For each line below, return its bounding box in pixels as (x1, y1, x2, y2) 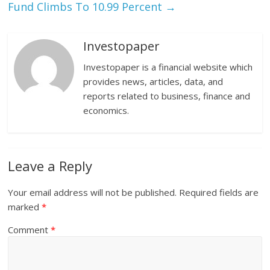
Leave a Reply (8, 157, 93, 175)
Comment (8, 224, 51, 236)
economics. (83, 104, 130, 117)
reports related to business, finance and (83, 90, 251, 102)
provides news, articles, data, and (83, 75, 224, 88)
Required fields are (179, 186, 259, 199)
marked (8, 201, 42, 213)
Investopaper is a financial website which (83, 61, 253, 74)
